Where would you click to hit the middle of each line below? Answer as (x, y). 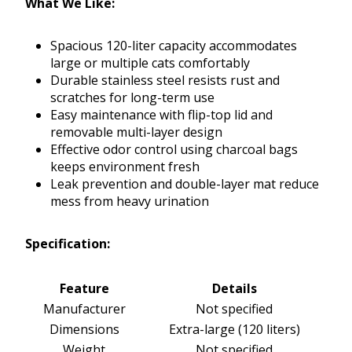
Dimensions (84, 330)
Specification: (68, 244)
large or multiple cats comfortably (150, 63)
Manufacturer (84, 309)
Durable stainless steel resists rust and (165, 81)
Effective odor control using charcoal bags (174, 150)
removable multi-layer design (136, 132)
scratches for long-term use (132, 98)
